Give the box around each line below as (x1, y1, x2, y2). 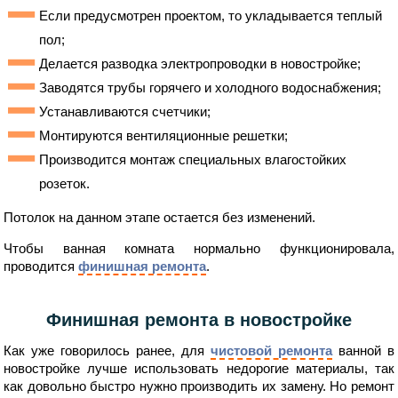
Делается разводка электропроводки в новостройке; (39, 55, 362, 71)
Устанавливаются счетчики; (39, 103, 211, 119)
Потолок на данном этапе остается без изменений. (4, 209, 316, 225)
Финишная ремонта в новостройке (45, 309, 352, 330)
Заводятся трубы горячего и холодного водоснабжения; (39, 79, 382, 95)
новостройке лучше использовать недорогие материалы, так (4, 360, 394, 376)
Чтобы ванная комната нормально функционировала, (4, 240, 394, 256)
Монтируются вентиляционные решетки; (39, 127, 289, 143)
